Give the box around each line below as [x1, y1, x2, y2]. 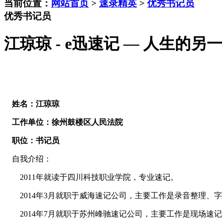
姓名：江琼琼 [4, 100, 59, 109]
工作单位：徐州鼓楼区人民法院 [4, 118, 123, 127]
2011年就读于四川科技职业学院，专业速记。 [4, 173, 178, 182]
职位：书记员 [4, 136, 59, 145]
